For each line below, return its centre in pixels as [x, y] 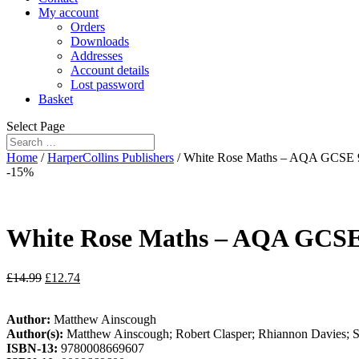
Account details [110, 70]
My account [69, 12]
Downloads [100, 41]
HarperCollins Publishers [111, 157]
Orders [88, 27]
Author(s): [36, 333]
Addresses [97, 56]
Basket [56, 99]
